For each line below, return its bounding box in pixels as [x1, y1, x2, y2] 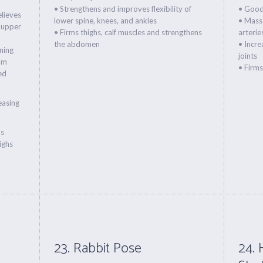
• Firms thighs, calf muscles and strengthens [54, 28, 203, 37]
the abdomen [54, 39, 100, 49]
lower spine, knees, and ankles [54, 16, 157, 25]
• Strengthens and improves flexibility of [54, 4, 192, 14]
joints [238, 51, 257, 60]
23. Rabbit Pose [54, 237, 142, 260]
